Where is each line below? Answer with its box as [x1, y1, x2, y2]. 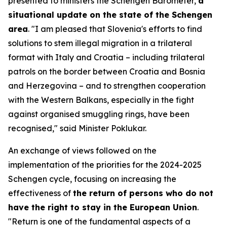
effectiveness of [8, 188, 73, 198]
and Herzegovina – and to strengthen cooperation [8, 81, 206, 91]
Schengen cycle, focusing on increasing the [8, 174, 176, 184]
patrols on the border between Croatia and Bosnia [8, 66, 205, 77]
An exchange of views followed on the [8, 145, 157, 156]
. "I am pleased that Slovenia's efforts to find [28, 24, 202, 34]
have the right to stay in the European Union [8, 202, 197, 212]
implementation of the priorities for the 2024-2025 [8, 160, 202, 170]
